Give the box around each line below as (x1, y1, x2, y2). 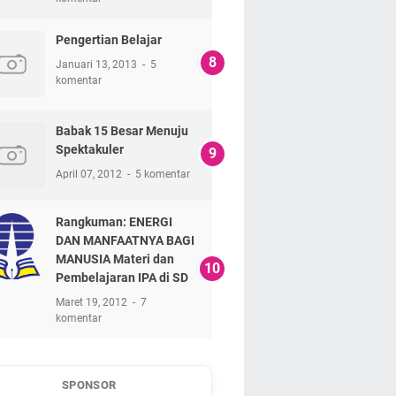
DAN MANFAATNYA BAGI (55, 232, 194, 247)
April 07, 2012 (55, 167, 125, 180)
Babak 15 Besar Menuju (55, 123, 188, 138)
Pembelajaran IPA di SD (55, 270, 188, 285)
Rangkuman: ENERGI (55, 214, 172, 229)
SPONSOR (61, 377, 117, 392)
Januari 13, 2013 (55, 57, 140, 71)
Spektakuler (55, 141, 124, 156)
